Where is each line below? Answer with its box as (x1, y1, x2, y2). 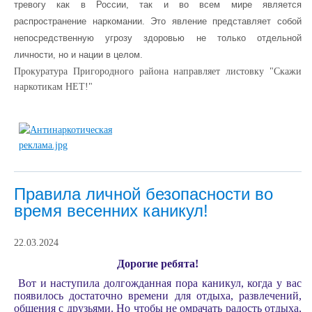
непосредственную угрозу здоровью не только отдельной (14, 33, 302, 43)
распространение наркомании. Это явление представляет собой (14, 16, 302, 26)
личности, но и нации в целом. (14, 49, 143, 60)
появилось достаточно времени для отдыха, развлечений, (14, 289, 302, 302)
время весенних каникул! (14, 201, 208, 220)
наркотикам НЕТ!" (14, 81, 93, 92)
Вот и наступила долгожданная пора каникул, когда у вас (14, 276, 302, 289)
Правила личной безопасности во (14, 185, 273, 203)
